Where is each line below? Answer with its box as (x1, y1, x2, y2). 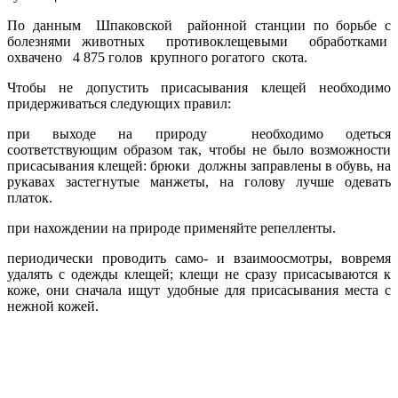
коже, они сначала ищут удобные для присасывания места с (7, 282, 391, 298)
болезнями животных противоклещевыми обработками (7, 33, 391, 49)
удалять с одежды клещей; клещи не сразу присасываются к (7, 266, 391, 282)
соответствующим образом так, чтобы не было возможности (7, 141, 391, 157)
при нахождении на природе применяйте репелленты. (7, 219, 336, 235)
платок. (7, 189, 52, 205)
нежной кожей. (7, 298, 102, 314)
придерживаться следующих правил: (7, 95, 231, 111)
